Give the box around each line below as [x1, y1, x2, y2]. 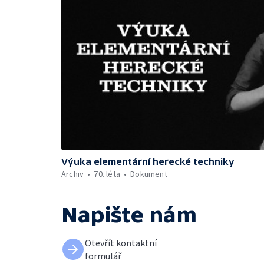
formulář [85, 250, 121, 262]
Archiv [61, 169, 84, 179]
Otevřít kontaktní [85, 237, 157, 249]
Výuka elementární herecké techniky [61, 156, 235, 167]
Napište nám [61, 203, 197, 227]
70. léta [94, 169, 121, 179]
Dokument [130, 169, 167, 179]
